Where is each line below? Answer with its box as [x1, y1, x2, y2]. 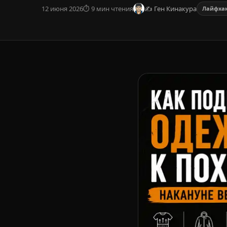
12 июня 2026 [42, 4, 83, 13]
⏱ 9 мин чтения [83, 4, 133, 13]
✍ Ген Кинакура [144, 4, 197, 13]
